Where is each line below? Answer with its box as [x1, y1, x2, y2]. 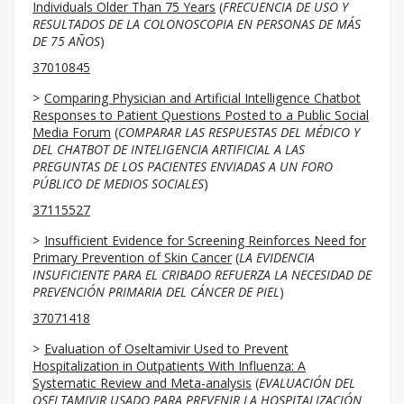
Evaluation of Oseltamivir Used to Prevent [44, 340, 289, 357]
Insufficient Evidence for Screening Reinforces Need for [44, 232, 366, 249]
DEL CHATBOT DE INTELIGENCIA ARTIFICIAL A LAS [32, 141, 305, 158]
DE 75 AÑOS [32, 32, 100, 50]
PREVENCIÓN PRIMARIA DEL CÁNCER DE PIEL [32, 283, 280, 300]
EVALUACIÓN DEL [259, 374, 355, 391]
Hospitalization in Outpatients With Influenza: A [32, 357, 306, 374]
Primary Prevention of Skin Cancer [32, 249, 232, 266]
